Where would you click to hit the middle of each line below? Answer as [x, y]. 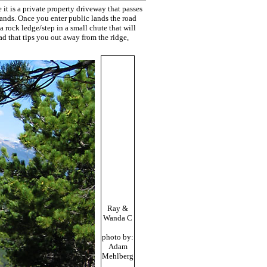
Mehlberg [118, 256]
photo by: [118, 237]
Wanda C [118, 218]
